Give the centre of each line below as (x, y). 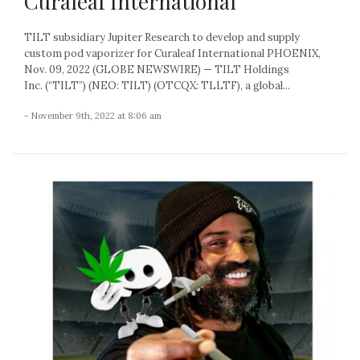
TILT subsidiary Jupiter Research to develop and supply (162, 37)
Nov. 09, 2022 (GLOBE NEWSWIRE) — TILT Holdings (157, 69)
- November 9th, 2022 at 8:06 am (93, 115)
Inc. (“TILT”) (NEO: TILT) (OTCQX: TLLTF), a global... (157, 85)
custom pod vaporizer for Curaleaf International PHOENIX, (172, 53)
